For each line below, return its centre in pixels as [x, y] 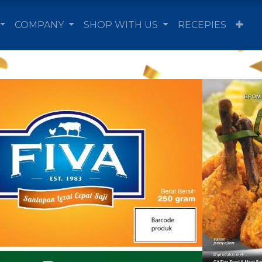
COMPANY [39, 25]
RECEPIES [202, 25]
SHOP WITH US [121, 25]
